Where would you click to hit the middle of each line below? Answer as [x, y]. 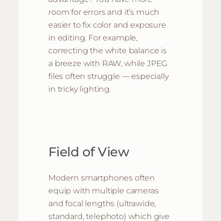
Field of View [89, 152]
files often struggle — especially [109, 76]
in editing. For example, [93, 38]
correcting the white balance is [108, 51]
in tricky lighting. [80, 89]
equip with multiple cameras [104, 191]
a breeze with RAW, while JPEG [108, 63]
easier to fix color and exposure [107, 25]
